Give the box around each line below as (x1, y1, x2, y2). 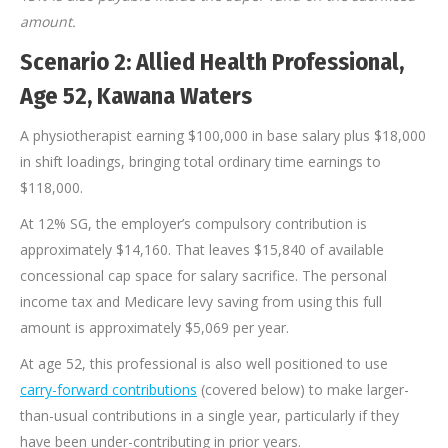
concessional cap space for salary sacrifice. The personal (20, 266, 387, 286)
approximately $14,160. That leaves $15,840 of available (20, 240, 384, 260)
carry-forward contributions (20, 380, 197, 400)
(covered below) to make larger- (197, 380, 409, 400)
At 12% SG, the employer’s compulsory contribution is (20, 214, 367, 234)
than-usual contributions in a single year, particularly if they (20, 406, 399, 426)
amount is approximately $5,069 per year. (20, 318, 289, 338)
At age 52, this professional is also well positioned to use (20, 354, 388, 374)
